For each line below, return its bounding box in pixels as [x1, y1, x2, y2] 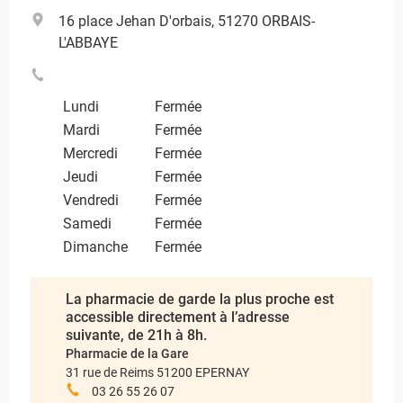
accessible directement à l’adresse [66, 309, 290, 326]
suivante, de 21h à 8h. [66, 327, 207, 344]
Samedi [63, 215, 112, 232]
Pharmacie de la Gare [66, 346, 189, 361]
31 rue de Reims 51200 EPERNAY [66, 365, 249, 380]
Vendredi [63, 192, 119, 209]
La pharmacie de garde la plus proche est [66, 291, 334, 308]
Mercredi [63, 145, 118, 162]
